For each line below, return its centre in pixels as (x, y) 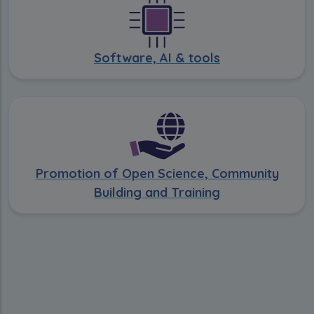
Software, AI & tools (157, 57)
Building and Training (157, 192)
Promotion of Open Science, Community (157, 173)
